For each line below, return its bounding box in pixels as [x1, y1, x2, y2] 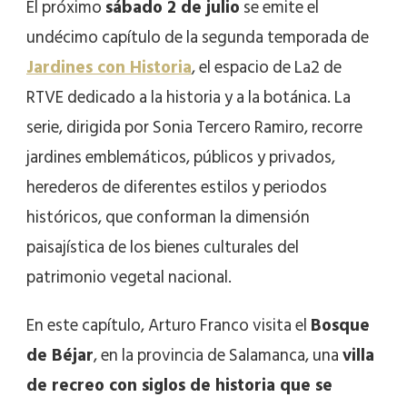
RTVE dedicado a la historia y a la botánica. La [26, 83, 351, 112]
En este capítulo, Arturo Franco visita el [26, 311, 311, 340]
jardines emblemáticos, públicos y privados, [26, 143, 335, 172]
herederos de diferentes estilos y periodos [26, 173, 327, 202]
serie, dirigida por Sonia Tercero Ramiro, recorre [26, 113, 362, 142]
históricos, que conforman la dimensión [26, 203, 310, 232]
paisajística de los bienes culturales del [26, 233, 299, 262]
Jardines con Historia [26, 53, 192, 82]
